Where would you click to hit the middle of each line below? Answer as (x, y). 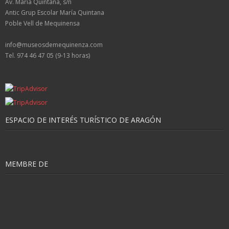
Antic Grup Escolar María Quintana (55, 12)
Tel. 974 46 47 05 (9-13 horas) (48, 55)
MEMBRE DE (27, 164)
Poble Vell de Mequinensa (42, 23)
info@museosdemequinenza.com (54, 44)
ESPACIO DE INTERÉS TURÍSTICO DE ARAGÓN (83, 120)
